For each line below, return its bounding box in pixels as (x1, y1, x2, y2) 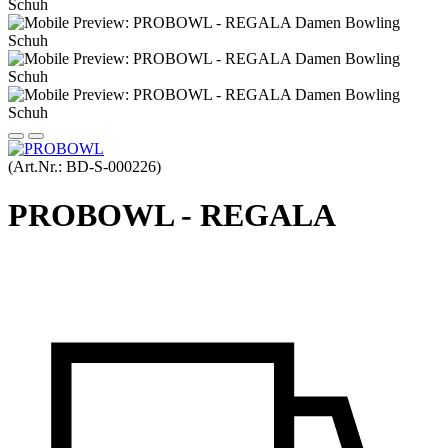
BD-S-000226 (66, 158, 156, 175)
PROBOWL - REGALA (8, 197, 336, 234)
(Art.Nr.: (8, 158, 66, 175)
